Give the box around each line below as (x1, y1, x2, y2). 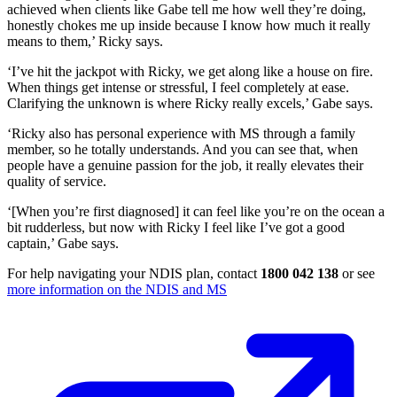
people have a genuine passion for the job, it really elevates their (7, 158, 363, 174)
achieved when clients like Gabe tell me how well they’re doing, (7, 2, 366, 18)
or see (342, 266, 375, 282)
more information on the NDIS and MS (7, 282, 227, 298)
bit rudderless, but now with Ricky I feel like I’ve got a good (7, 220, 345, 236)
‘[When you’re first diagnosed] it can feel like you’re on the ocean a (7, 204, 385, 220)
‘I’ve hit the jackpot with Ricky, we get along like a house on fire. (7, 64, 373, 80)
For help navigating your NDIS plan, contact (7, 266, 261, 282)
